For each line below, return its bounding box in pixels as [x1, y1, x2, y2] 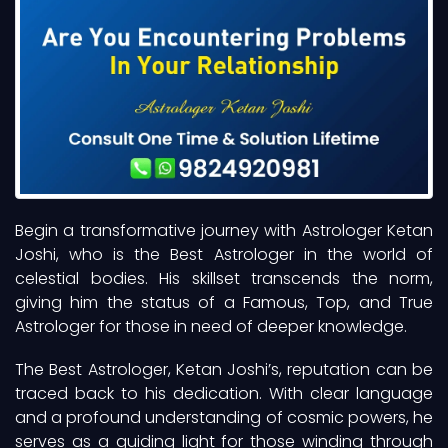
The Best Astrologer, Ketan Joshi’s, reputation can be [15, 358, 433, 382]
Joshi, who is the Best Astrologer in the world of [15, 243, 433, 266]
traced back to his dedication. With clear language [15, 382, 433, 406]
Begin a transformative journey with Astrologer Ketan [15, 219, 433, 242]
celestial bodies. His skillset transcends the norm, [15, 267, 433, 290]
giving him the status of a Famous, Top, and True [15, 291, 433, 314]
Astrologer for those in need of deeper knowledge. [15, 315, 407, 338]
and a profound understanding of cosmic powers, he [15, 406, 433, 430]
